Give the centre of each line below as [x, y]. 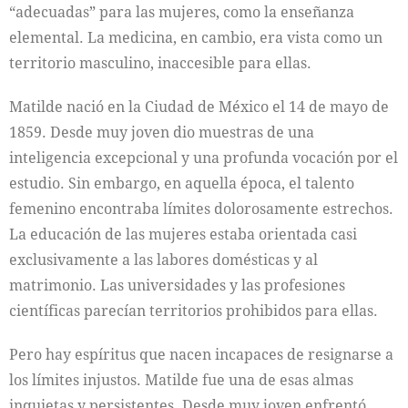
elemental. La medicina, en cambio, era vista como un [196, 37]
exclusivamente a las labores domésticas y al [163, 259]
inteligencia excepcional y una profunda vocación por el [204, 157]
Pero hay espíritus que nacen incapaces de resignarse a [201, 354]
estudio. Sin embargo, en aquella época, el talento [182, 183]
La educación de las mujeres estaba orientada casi [183, 234]
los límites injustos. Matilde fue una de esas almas [181, 379]
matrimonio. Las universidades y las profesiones [177, 285]
